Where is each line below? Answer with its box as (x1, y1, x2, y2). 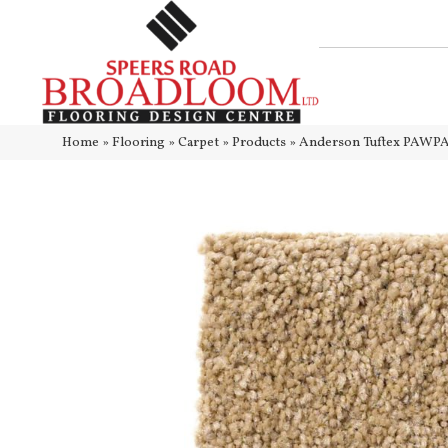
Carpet (178, 133, 219, 153)
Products (232, 133, 286, 153)
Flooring (112, 133, 165, 153)
